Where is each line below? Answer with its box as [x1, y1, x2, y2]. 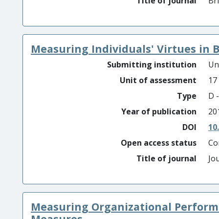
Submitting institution [107, 59, 197, 70]
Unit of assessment [120, 75, 197, 86]
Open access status [121, 137, 197, 148]
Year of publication [121, 106, 197, 117]
